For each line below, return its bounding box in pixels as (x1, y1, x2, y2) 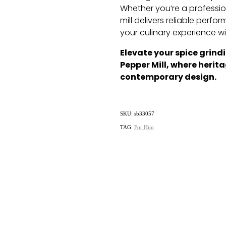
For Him (134, 124, 154, 131)
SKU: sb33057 (120, 110, 154, 117)
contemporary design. (120, 71, 216, 85)
